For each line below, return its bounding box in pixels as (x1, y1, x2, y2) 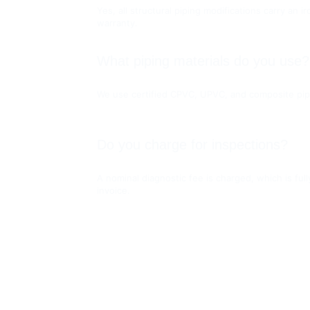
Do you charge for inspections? (97, 137, 289, 152)
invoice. (97, 185, 131, 196)
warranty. (97, 17, 138, 28)
